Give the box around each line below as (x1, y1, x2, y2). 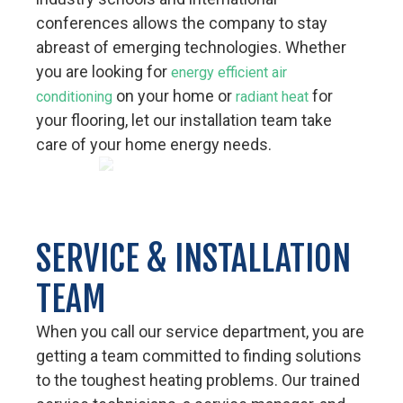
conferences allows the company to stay (36, 13, 328, 32)
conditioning (36, 87, 113, 105)
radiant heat (236, 87, 309, 105)
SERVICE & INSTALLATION (36, 237, 352, 280)
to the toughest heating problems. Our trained (36, 370, 361, 390)
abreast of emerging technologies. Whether (36, 37, 347, 57)
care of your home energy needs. (36, 134, 273, 154)
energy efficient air (171, 63, 288, 81)
